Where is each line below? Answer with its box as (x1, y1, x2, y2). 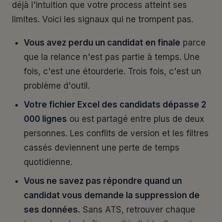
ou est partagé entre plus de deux (67, 114, 204, 124)
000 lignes (24, 114, 67, 124)
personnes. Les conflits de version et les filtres (24, 128, 209, 138)
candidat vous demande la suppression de (24, 190, 200, 200)
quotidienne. (24, 157, 72, 167)
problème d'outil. (24, 81, 90, 91)
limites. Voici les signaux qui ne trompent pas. (12, 14, 193, 24)
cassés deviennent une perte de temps (24, 143, 179, 153)
